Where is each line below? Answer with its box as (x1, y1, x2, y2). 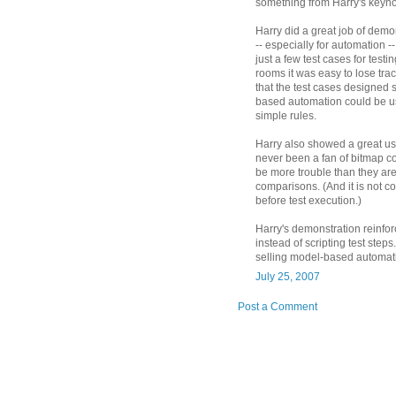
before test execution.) (255, 194, 362, 208)
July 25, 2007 (255, 270, 320, 284)
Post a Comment (238, 301, 317, 314)
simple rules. (255, 110, 316, 123)
